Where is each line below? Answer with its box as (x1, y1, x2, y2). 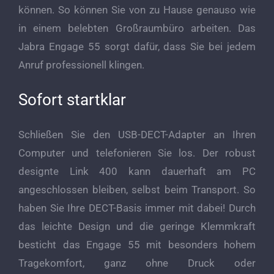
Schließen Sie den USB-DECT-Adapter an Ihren (18, 128, 256, 141)
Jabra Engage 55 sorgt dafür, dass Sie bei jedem (18, 40, 256, 53)
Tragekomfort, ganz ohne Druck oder (18, 257, 256, 270)
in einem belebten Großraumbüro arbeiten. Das (18, 22, 256, 35)
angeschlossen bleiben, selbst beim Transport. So (18, 183, 256, 196)
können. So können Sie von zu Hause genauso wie (18, 4, 256, 17)
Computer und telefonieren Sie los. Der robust (18, 147, 256, 160)
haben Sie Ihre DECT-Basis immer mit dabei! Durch (18, 202, 256, 215)
